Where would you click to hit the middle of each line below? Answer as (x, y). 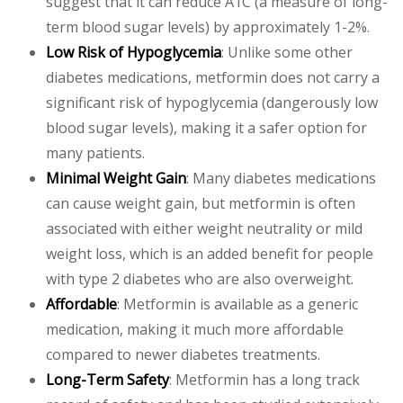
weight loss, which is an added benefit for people (210, 253)
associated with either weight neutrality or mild (204, 228)
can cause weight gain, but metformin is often (201, 203)
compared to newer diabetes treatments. (183, 354)
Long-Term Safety (107, 379)
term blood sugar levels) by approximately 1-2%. (208, 27)
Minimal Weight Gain (116, 178)
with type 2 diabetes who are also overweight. (200, 278)
